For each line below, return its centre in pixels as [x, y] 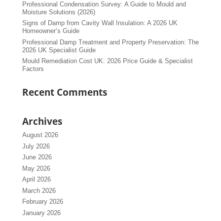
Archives [42, 122]
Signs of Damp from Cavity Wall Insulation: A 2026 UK [100, 23]
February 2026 [42, 202]
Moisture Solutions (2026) [58, 12]
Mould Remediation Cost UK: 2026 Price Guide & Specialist [107, 61]
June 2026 [37, 157]
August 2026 [40, 135]
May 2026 [36, 168]
